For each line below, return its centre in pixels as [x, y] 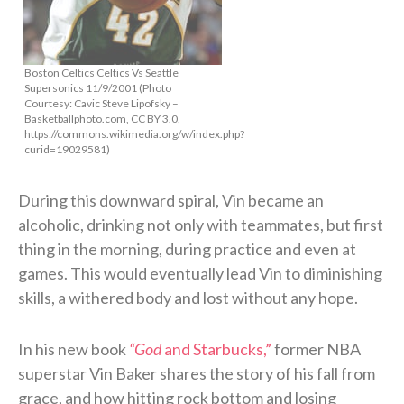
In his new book [73, 349]
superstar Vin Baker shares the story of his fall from [197, 373]
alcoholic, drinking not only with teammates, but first [201, 224]
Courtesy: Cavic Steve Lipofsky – [101, 103]
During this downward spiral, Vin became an [171, 200]
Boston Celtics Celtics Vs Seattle [101, 72]
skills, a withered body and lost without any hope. [188, 297]
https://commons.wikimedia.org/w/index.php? [134, 133]
